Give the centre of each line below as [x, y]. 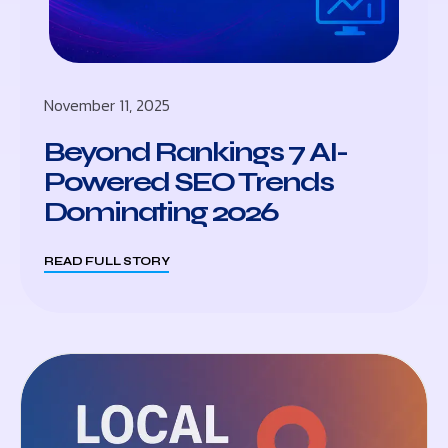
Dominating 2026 [161, 211]
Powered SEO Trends [189, 181]
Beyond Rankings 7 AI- [196, 151]
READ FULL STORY [107, 260]
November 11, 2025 [107, 104]
